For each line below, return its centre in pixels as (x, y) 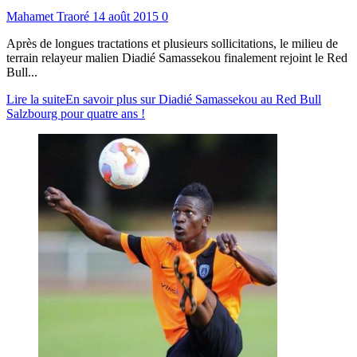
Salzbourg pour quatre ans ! (76, 114)
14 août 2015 (127, 17)
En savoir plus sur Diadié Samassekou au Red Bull (193, 100)
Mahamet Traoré (49, 17)
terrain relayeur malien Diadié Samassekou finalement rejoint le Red (177, 58)
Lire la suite (36, 100)
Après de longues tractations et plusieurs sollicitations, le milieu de (172, 44)
